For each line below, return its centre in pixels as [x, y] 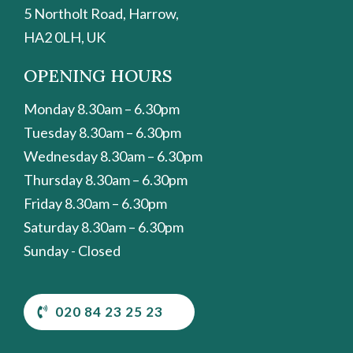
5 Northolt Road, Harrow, [101, 13]
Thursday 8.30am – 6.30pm [106, 179]
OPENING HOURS [98, 75]
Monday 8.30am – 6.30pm [102, 108]
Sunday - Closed [72, 250]
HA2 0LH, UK [65, 37]
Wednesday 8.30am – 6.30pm [113, 156]
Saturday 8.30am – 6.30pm [104, 227]
